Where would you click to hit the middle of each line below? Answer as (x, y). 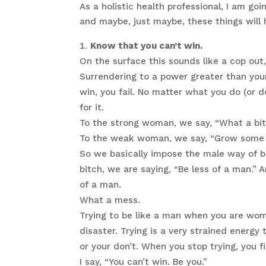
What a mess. (110, 200)
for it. (92, 108)
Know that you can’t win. (147, 46)
